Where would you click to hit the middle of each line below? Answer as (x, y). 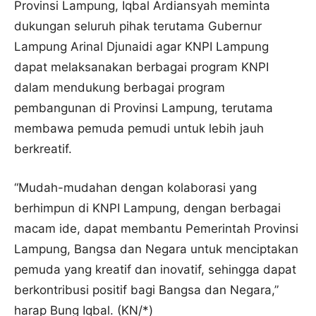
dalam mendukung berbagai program (120, 87)
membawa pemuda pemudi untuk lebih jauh (139, 128)
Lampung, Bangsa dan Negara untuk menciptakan (156, 249)
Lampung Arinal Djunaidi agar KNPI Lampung (141, 46)
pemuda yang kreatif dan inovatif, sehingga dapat (155, 269)
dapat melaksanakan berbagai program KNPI (141, 67)
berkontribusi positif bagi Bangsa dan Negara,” (146, 290)
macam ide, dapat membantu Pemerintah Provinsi (156, 228)
